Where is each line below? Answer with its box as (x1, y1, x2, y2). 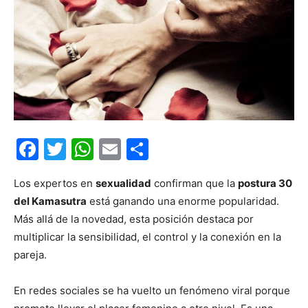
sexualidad (96, 177, 151, 190)
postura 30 (238, 177, 292, 190)
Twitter (66, 135, 140, 163)
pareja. (14, 248, 47, 262)
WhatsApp (93, 135, 202, 163)
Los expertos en (14, 177, 96, 190)
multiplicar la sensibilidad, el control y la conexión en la (14, 230, 281, 244)
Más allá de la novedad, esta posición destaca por (14, 212, 254, 226)
